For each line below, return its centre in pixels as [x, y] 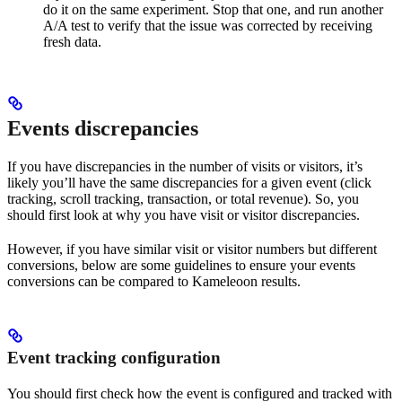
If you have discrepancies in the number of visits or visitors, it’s [185, 167]
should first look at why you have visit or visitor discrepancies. [184, 215]
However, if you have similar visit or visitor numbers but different [192, 249]
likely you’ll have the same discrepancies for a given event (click [189, 183]
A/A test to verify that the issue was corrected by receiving [208, 26]
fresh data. [72, 42]
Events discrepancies [103, 129]
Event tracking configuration [114, 358]
